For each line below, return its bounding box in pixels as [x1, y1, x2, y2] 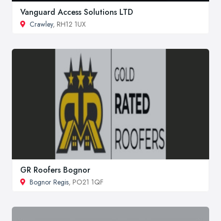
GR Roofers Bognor [20, 164, 90, 176]
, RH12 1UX [53, 19, 86, 30]
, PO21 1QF [69, 177, 104, 187]
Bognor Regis [30, 177, 69, 187]
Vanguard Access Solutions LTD [20, 6, 133, 18]
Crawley [30, 19, 53, 30]
